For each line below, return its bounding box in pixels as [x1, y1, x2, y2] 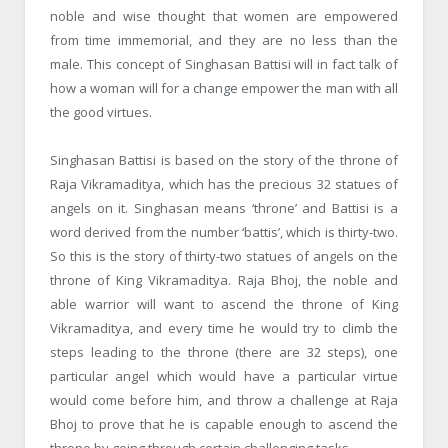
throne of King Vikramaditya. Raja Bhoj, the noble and [50, 271, 398, 290]
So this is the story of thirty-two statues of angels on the [50, 247, 398, 266]
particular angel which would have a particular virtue [50, 367, 398, 386]
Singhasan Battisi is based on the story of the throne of [50, 151, 398, 170]
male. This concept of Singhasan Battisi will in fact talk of [50, 54, 398, 73]
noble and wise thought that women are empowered [50, 6, 398, 25]
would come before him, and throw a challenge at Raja [50, 391, 398, 410]
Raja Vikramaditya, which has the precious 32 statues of [50, 175, 398, 194]
